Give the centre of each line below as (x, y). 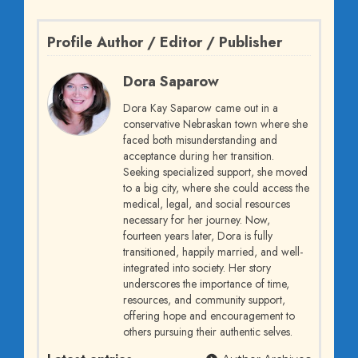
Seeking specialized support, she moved (215, 172)
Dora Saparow (171, 82)
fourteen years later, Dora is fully (198, 236)
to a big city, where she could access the (216, 188)
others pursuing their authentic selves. (208, 332)
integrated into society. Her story (197, 268)
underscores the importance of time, (206, 284)
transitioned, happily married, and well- (213, 252)
